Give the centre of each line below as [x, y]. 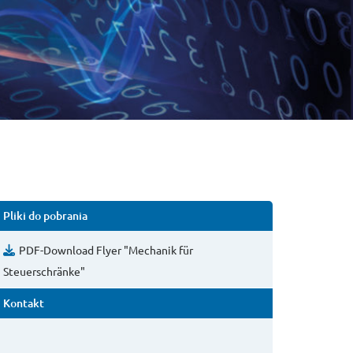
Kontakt [24, 303]
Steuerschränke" [44, 271]
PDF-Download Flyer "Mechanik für [106, 250]
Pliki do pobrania [45, 216]
